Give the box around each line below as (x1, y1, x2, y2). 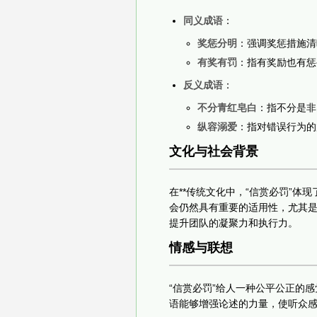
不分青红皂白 (197, 101, 257, 113)
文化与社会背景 (169, 144, 258, 158)
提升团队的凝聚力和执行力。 (169, 217, 298, 229)
